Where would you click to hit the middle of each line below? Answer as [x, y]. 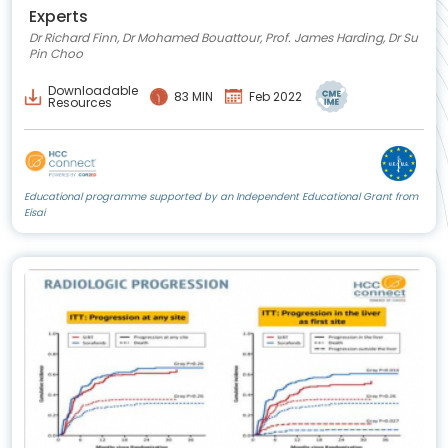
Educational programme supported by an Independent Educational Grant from [221, 196]
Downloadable [93, 90]
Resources [80, 102]
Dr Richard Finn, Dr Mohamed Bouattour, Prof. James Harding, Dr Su [223, 38]
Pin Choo [56, 54]
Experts [58, 17]
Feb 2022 [275, 96]
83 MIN [193, 96]
